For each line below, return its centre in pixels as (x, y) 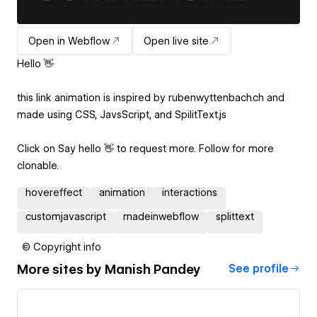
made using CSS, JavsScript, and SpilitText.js (122, 115)
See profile (259, 269)
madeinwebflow (161, 217)
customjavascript (66, 217)
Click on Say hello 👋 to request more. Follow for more (145, 149)
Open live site (176, 41)
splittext (235, 217)
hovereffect (54, 193)
